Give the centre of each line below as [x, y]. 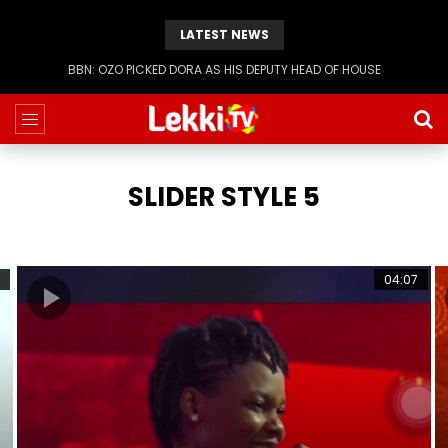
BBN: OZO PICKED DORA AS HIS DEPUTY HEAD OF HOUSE [224, 69]
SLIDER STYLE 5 [224, 197]
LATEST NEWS [224, 34]
